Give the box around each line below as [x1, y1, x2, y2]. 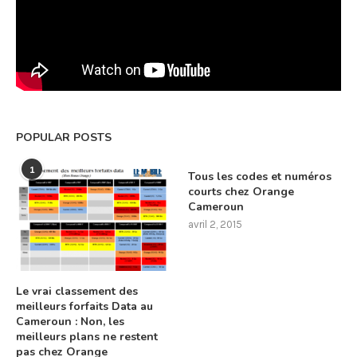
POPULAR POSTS [16, 129, 112, 145]
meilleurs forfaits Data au [16, 298, 153, 314]
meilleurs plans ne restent [16, 328, 158, 344]
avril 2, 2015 [188, 218, 243, 230]
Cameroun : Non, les [16, 313, 124, 329]
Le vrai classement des [16, 283, 138, 299]
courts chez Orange [188, 183, 295, 199]
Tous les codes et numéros [188, 168, 332, 184]
